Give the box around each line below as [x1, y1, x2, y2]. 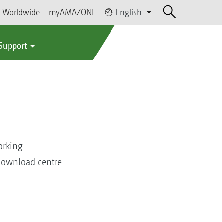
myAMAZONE [49, 7, 97, 17]
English [115, 7, 142, 17]
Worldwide [2, 7, 40, 17]
